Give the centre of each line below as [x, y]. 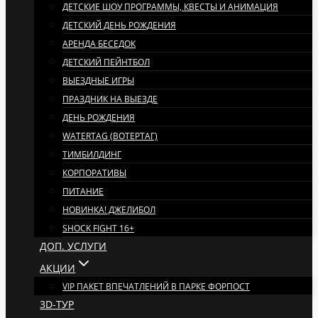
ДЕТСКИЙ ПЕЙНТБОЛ [106, 62]
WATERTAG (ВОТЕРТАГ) [110, 136]
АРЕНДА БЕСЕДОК [99, 44]
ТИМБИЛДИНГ [92, 154]
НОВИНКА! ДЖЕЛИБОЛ [109, 210]
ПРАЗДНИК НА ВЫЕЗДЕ [110, 99]
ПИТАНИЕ [83, 191]
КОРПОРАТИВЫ [94, 173]
